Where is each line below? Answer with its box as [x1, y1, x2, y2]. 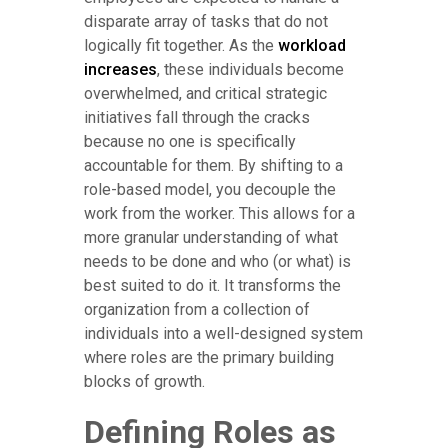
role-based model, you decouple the [84, 180, 336, 200]
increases [84, 60, 157, 80]
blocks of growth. [84, 372, 205, 392]
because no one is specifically [84, 132, 296, 152]
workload [278, 36, 346, 56]
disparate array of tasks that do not [84, 12, 328, 32]
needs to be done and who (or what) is [84, 252, 351, 272]
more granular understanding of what [84, 228, 338, 248]
